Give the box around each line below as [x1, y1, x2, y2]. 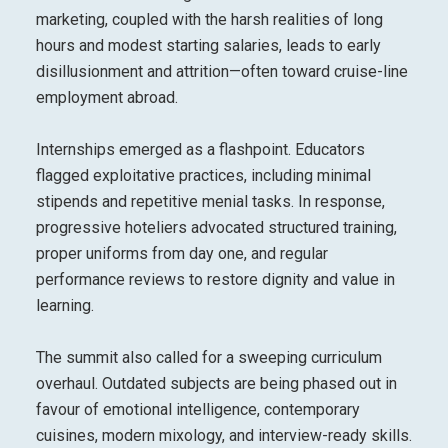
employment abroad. [35, 87, 178, 107]
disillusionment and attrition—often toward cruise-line [35, 61, 408, 81]
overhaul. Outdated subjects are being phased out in [35, 373, 397, 393]
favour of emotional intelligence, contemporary [35, 399, 360, 419]
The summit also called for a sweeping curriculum [35, 347, 382, 367]
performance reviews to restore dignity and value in [35, 269, 395, 289]
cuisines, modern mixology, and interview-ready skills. [35, 425, 412, 445]
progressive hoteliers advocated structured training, [35, 217, 397, 237]
